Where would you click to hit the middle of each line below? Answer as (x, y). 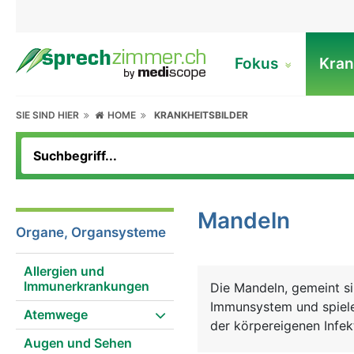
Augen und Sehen (78, 343)
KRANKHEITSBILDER (201, 115)
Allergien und (64, 271)
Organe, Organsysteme (91, 232)
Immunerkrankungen (87, 286)
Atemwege (56, 314)
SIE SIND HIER (50, 115)
